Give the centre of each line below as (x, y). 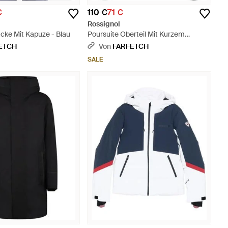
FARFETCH (130, 46)
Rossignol (104, 24)
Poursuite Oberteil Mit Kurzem (136, 34)
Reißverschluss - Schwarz (129, 44)
